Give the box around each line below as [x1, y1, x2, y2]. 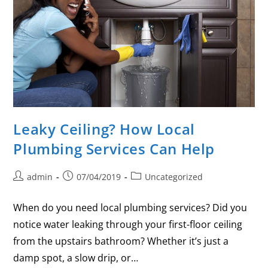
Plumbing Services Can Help [13, 139, 215, 159]
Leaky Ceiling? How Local [13, 119, 195, 139]
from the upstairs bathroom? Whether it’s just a [13, 234, 229, 248]
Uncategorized [145, 171, 203, 183]
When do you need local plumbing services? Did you [13, 201, 248, 215]
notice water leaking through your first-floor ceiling [13, 218, 243, 232]
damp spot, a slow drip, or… [13, 251, 139, 265]
